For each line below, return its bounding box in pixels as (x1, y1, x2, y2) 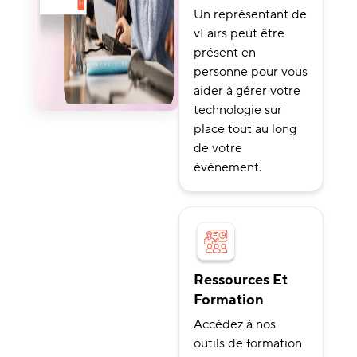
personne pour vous (194, 64, 308, 80)
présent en (194, 45, 256, 61)
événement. (194, 159, 261, 176)
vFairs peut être (194, 25, 284, 42)
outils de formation (194, 335, 302, 352)
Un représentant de (194, 6, 307, 23)
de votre (194, 140, 242, 157)
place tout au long (194, 121, 296, 138)
